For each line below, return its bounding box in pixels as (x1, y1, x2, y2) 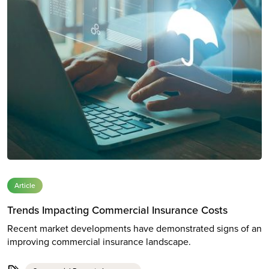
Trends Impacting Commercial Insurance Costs (7, 202, 228, 217)
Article (14, 180, 35, 190)
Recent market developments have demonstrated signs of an (7, 221, 262, 235)
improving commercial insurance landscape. (7, 234, 191, 249)
